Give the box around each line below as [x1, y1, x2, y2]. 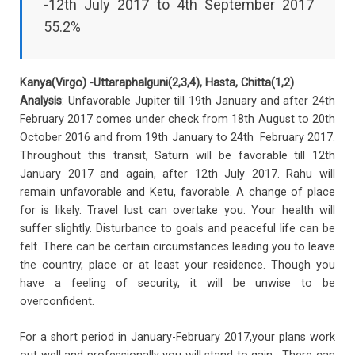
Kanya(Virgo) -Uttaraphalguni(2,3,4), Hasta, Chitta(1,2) [20, 76, 294, 90]
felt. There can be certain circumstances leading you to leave [20, 240, 335, 254]
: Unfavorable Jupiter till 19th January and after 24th [62, 94, 335, 109]
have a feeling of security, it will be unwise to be [20, 277, 335, 291]
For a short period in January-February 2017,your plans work [20, 330, 335, 345]
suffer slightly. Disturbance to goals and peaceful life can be [20, 222, 335, 236]
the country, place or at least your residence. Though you [20, 258, 335, 273]
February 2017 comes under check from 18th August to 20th [20, 113, 335, 127]
